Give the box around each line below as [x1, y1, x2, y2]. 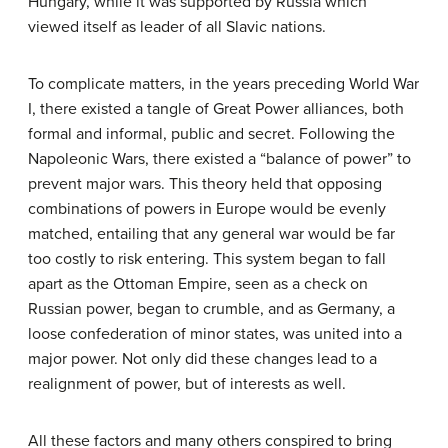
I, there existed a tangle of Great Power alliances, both [28, 98, 404, 119]
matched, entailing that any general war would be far [28, 223, 395, 244]
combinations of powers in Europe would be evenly [28, 198, 386, 219]
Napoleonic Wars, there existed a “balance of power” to [28, 148, 411, 169]
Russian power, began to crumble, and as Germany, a [28, 298, 395, 319]
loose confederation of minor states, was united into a [28, 323, 402, 344]
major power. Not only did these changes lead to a [28, 348, 377, 369]
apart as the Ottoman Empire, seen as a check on [28, 273, 368, 294]
